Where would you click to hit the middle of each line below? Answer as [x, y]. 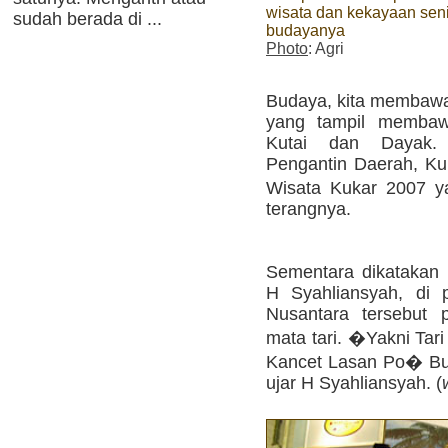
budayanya [305, 30]
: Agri [326, 48]
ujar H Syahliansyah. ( [354, 383]
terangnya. [308, 209]
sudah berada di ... [87, 19]
